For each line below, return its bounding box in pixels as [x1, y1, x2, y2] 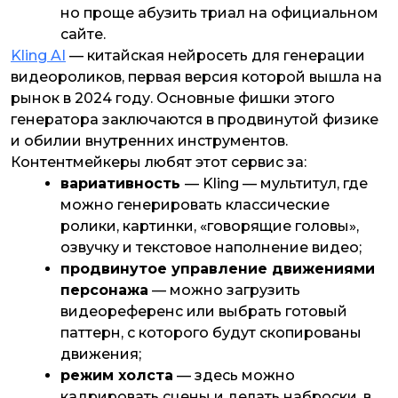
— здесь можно [173, 367, 295, 385]
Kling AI [11, 47, 66, 65]
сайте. [60, 26, 106, 44]
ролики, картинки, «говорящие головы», [60, 218, 359, 235]
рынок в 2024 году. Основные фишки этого [11, 90, 335, 107]
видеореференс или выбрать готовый [60, 303, 347, 321]
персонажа [60, 282, 148, 299]
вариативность [60, 175, 185, 193]
